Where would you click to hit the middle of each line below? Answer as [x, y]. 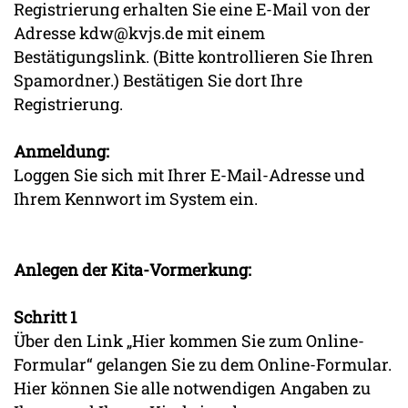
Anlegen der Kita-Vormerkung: [133, 269]
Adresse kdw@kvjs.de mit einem [139, 32]
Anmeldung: [61, 151]
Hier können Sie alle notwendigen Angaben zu [192, 388]
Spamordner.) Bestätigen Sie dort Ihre [158, 80]
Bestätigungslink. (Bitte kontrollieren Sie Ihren [194, 56]
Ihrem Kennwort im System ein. [136, 198]
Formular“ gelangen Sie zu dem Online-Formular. [203, 364]
